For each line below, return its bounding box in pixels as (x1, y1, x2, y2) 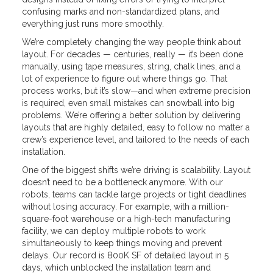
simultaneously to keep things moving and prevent (21, 238, 222, 248)
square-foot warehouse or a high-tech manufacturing (21, 214, 230, 224)
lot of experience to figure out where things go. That (21, 74, 227, 83)
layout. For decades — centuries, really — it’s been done (21, 49, 243, 59)
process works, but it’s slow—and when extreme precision (21, 86, 250, 96)
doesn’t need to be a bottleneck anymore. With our (21, 177, 223, 187)
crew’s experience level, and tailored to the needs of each (21, 135, 249, 144)
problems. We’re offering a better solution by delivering (21, 110, 241, 120)
